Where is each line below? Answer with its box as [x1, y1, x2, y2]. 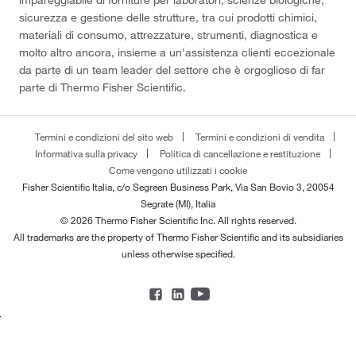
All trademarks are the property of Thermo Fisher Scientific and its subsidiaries [13, 230, 343, 243]
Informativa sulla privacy [35, 146, 137, 160]
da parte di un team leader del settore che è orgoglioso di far [19, 62, 325, 77]
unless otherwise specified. [121, 246, 235, 260]
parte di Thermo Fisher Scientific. [19, 79, 186, 95]
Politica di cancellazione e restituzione [160, 146, 320, 160]
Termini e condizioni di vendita [195, 130, 324, 143]
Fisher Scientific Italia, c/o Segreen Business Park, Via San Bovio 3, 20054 [21, 180, 335, 193]
